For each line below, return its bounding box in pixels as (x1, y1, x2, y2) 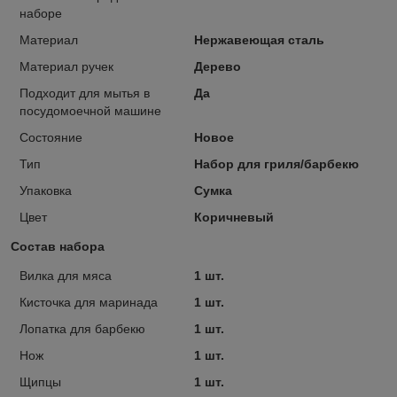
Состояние (19, 129, 82, 144)
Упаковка (19, 183, 72, 198)
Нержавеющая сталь (193, 32, 324, 47)
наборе (19, 5, 62, 20)
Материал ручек (19, 58, 113, 74)
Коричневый (193, 209, 274, 224)
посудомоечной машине (19, 103, 161, 118)
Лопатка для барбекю (19, 321, 145, 336)
